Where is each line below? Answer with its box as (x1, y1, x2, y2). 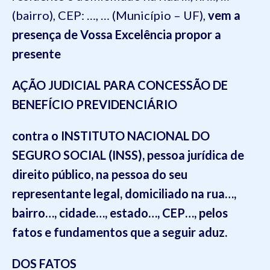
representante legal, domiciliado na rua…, (12, 186, 236, 201)
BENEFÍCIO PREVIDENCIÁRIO (12, 97, 177, 111)
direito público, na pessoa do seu (12, 167, 187, 181)
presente (12, 46, 61, 61)
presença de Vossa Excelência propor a (12, 27, 221, 42)
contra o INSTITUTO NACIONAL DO (12, 128, 210, 143)
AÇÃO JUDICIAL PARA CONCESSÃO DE (12, 78, 228, 92)
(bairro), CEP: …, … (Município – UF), (12, 8, 208, 22)
